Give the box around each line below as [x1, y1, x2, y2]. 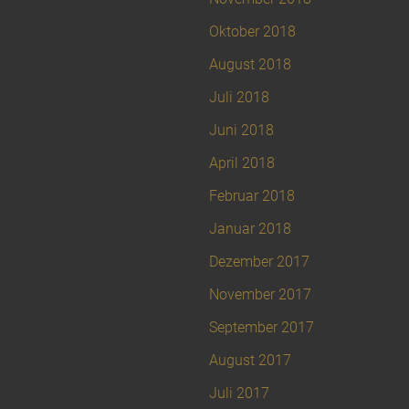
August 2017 [209, 351, 291, 370]
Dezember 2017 [209, 253, 309, 271]
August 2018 [209, 56, 291, 74]
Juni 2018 [209, 121, 274, 140]
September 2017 [209, 319, 314, 337]
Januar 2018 [209, 220, 291, 238]
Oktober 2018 [209, 23, 296, 41]
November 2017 [209, 286, 311, 304]
